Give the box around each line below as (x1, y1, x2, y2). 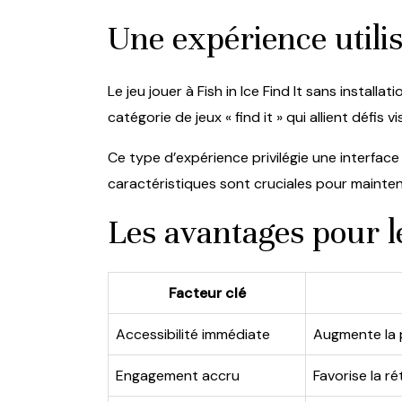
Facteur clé (168, 283, 246, 302)
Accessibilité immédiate (116, 324, 270, 344)
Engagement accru (116, 365, 240, 385)
